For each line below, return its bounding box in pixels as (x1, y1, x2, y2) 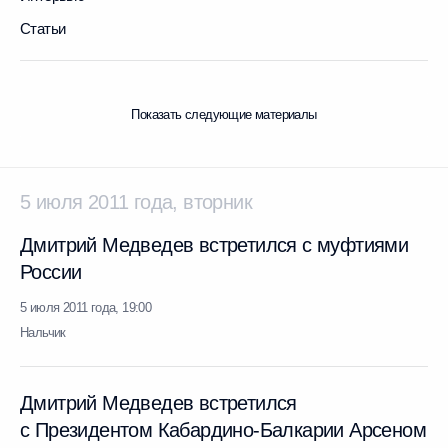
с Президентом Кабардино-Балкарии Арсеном (20, 419, 426, 441)
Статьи (20, 20, 66, 37)
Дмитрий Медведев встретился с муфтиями (20, 234, 409, 256)
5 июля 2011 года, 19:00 (20, 300, 152, 315)
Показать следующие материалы (131, 107, 317, 122)
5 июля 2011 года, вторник (20, 191, 252, 213)
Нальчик (20, 325, 66, 340)
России (20, 261, 82, 283)
